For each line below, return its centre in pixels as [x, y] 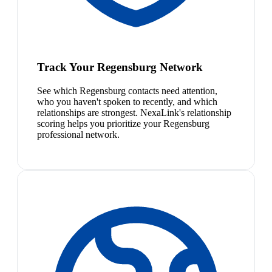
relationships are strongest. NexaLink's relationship [134, 112]
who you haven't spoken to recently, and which [127, 101]
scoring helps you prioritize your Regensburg [123, 123]
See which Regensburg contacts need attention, [127, 90]
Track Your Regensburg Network [120, 67]
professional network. [78, 134]
